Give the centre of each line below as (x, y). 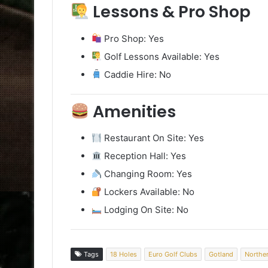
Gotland (221, 255)
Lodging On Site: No (145, 210)
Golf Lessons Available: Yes (161, 56)
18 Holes (124, 255)
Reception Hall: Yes (144, 156)
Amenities (132, 111)
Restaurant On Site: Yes (153, 138)
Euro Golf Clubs (173, 255)
